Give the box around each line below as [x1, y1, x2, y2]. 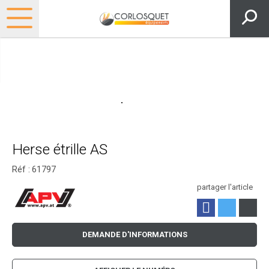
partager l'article [197, 183, 253, 192]
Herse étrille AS [12, 141, 107, 159]
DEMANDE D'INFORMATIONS [82, 230, 187, 240]
